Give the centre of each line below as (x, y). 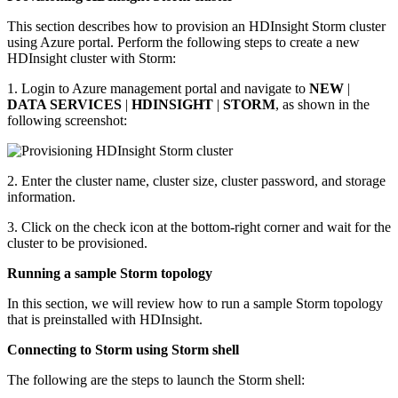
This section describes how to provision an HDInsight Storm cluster (196, 26)
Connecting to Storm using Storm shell (123, 349)
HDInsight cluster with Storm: (92, 58)
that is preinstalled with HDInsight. (105, 319)
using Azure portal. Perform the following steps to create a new (183, 42)
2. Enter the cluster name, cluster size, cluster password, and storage (196, 180)
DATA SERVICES (64, 104)
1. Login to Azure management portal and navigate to (158, 88)
